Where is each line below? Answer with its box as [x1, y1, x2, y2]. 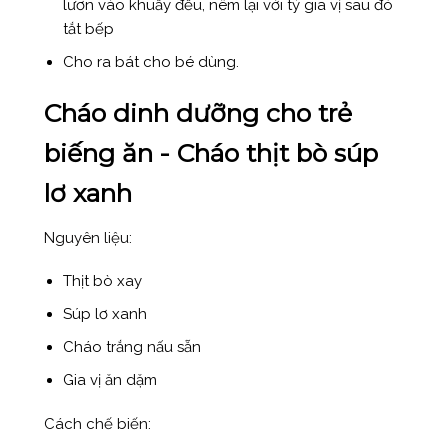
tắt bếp [63, 19, 115, 38]
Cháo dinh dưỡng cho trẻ [43, 98, 352, 129]
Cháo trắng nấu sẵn [63, 338, 202, 357]
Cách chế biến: [43, 414, 151, 433]
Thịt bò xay [63, 272, 143, 291]
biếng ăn [43, 138, 153, 169]
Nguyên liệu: [43, 228, 132, 247]
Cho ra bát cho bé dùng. [63, 52, 240, 71]
